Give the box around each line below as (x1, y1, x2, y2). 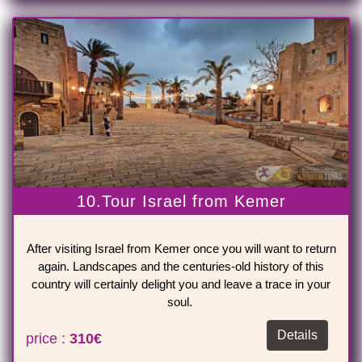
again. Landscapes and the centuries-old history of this (38, 259, 324, 274)
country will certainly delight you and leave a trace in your (32, 277, 330, 292)
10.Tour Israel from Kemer (76, 192, 286, 211)
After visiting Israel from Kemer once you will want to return (26, 242, 336, 256)
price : (26, 330, 69, 347)
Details (277, 328, 318, 343)
